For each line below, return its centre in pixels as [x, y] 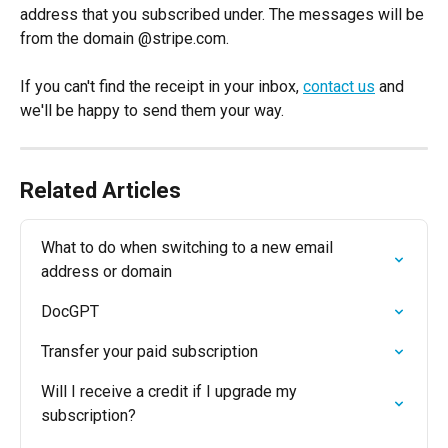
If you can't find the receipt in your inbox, [161, 87]
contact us [339, 87]
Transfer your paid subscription [149, 352]
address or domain [106, 272]
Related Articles [100, 191]
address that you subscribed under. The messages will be [224, 14]
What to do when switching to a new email [189, 248]
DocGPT [70, 312]
